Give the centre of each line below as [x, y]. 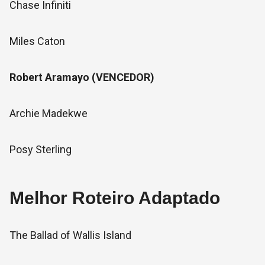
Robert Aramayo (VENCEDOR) [82, 77]
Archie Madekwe [49, 113]
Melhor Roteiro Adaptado [115, 198]
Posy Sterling [41, 149]
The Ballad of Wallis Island [70, 235]
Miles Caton [37, 41]
